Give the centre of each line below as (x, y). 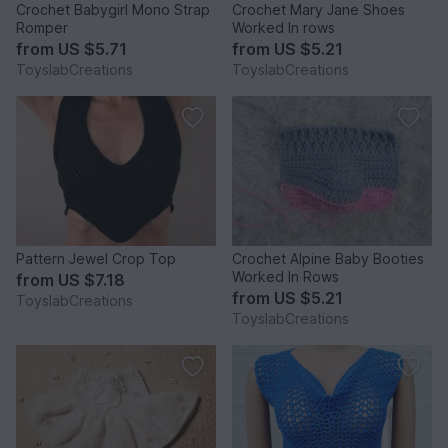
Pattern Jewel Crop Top (96, 258)
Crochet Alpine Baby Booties (328, 258)
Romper (42, 27)
